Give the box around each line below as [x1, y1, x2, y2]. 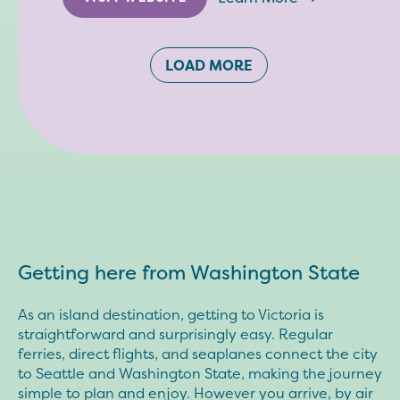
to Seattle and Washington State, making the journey [18, 363, 382, 383]
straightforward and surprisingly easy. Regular [18, 324, 333, 344]
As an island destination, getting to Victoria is [18, 304, 324, 324]
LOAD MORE [165, 55, 253, 75]
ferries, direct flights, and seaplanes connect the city [18, 344, 378, 363]
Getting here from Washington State [18, 259, 360, 286]
